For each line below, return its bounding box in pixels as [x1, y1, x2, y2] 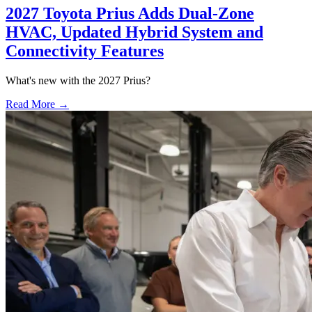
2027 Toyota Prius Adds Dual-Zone [6, 3, 254, 22]
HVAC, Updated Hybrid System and [6, 22, 263, 41]
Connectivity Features [6, 41, 164, 60]
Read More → [6, 97, 69, 110]
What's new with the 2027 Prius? [6, 74, 150, 86]
